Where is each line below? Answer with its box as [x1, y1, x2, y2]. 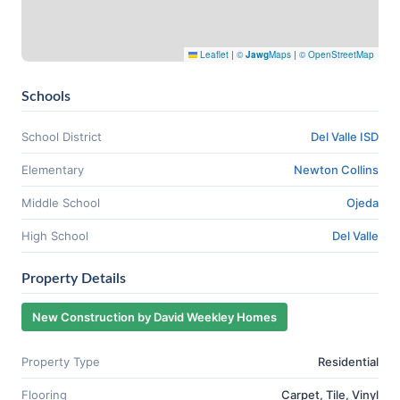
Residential [318, 354, 379, 369]
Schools [21, 89, 71, 104]
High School [21, 229, 88, 243]
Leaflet [197, 48, 229, 61]
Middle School [21, 196, 100, 210]
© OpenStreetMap [299, 48, 374, 61]
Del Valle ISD [311, 129, 379, 144]
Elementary [21, 162, 84, 177]
